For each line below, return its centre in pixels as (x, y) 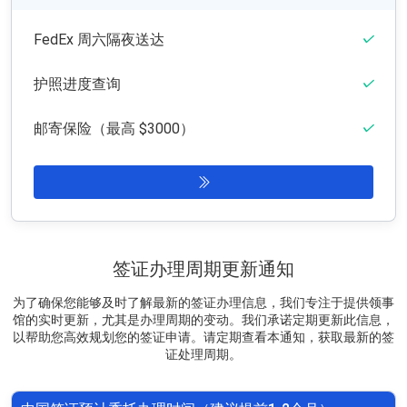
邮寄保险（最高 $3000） (114, 129)
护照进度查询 (77, 84)
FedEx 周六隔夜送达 (99, 40)
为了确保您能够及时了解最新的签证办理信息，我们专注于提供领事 (203, 302)
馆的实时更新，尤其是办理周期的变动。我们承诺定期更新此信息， (203, 319)
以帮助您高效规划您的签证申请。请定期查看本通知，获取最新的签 (203, 337)
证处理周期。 (203, 354)
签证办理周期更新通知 (203, 268)
